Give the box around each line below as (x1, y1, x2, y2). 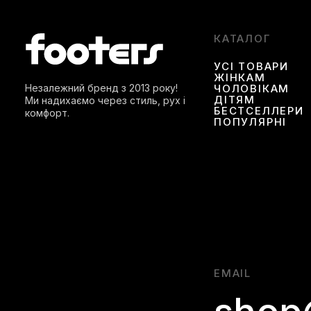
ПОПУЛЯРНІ (214, 115, 287, 128)
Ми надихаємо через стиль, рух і (25, 94, 185, 106)
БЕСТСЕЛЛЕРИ (214, 103, 304, 117)
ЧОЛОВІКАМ (214, 81, 290, 95)
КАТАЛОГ (214, 31, 271, 45)
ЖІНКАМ (214, 70, 266, 84)
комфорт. (25, 106, 69, 119)
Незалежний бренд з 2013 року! (25, 81, 178, 94)
